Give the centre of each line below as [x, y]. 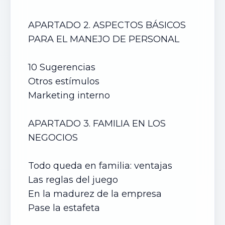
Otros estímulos [64, 81]
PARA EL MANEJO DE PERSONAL [105, 39]
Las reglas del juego [73, 180]
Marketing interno [70, 95]
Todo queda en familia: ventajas [101, 166]
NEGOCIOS [54, 138]
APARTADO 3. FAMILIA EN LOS [97, 124]
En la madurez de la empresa [95, 194]
